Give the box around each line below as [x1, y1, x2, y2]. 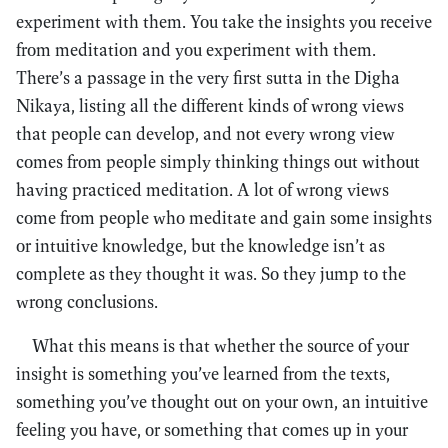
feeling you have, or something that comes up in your [16, 418, 408, 441]
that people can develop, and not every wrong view [16, 122, 395, 145]
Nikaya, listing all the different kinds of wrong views [16, 94, 404, 117]
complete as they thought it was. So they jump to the [16, 262, 406, 285]
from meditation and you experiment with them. [16, 38, 376, 61]
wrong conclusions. [16, 290, 158, 313]
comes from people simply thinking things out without [16, 150, 420, 173]
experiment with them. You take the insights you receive [16, 10, 432, 33]
